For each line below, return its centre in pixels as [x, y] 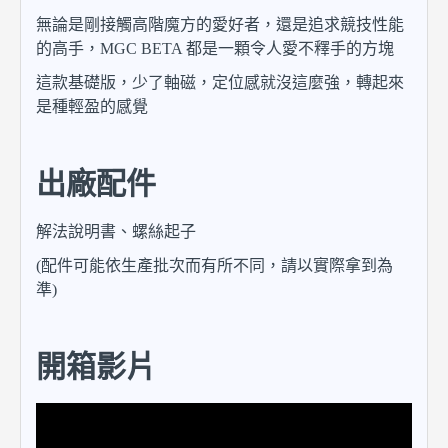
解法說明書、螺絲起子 [116, 231]
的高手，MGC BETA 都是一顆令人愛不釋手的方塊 [215, 48]
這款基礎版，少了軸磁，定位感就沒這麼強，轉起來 [220, 82]
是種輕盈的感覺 [92, 106]
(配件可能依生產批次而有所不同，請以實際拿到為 [214, 265]
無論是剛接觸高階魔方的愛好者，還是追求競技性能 [220, 24]
